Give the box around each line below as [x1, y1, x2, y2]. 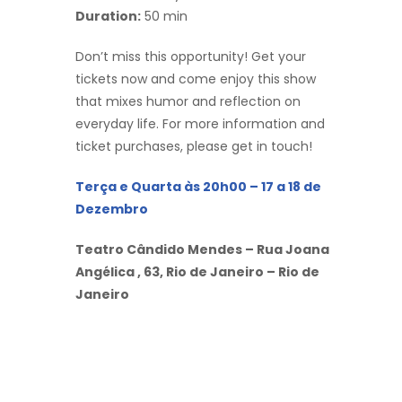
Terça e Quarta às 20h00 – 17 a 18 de [75, 177, 321, 196]
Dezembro [75, 199, 148, 218]
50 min [141, 6, 188, 25]
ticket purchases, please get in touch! [75, 136, 312, 155]
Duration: [75, 6, 141, 25]
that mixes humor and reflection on [75, 92, 301, 110]
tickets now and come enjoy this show [75, 69, 316, 88]
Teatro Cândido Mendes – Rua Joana [75, 240, 329, 258]
